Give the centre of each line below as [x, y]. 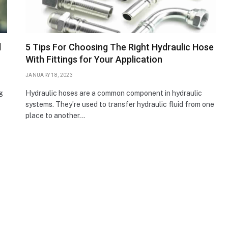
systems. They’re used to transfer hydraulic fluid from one [120, 104]
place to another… [55, 115]
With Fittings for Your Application [94, 59]
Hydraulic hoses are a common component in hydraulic [114, 93]
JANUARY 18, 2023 [49, 75]
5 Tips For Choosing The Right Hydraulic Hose [120, 47]
